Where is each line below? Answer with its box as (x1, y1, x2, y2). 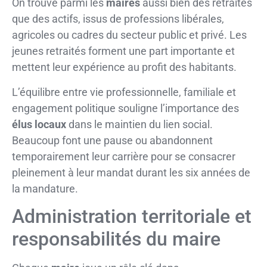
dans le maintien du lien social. (66, 117, 213, 131)
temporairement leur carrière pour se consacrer (12, 150, 235, 163)
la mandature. (12, 182, 78, 195)
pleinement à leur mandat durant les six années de (12, 166, 250, 179)
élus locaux (12, 117, 66, 131)
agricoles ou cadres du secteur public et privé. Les (12, 29, 247, 42)
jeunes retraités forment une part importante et (12, 45, 235, 58)
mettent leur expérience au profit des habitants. (12, 61, 237, 74)
